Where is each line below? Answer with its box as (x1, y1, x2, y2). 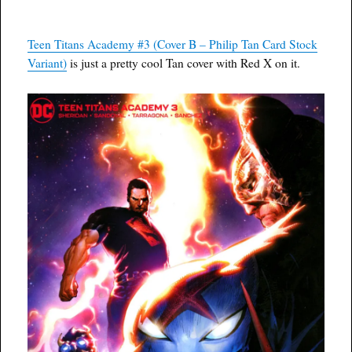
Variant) (27, 54, 68, 71)
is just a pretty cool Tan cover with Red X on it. (67, 54, 301, 71)
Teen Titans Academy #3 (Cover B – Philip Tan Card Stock (27, 35, 318, 52)
